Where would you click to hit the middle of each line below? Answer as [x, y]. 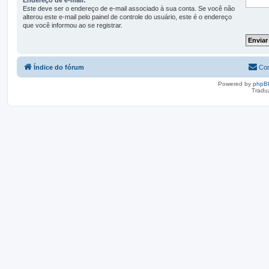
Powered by [235, 83]
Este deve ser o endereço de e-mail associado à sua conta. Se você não [129, 8]
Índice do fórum [59, 67]
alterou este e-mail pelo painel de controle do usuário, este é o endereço [127, 17]
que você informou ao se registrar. [73, 25]
